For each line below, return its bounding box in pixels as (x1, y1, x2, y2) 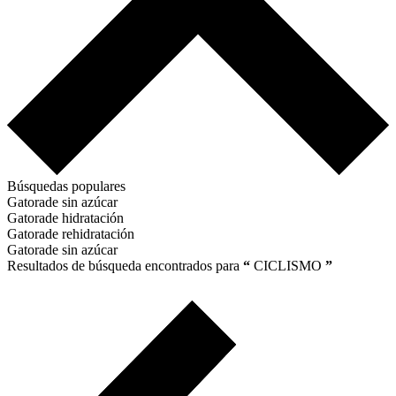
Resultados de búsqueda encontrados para (7, 258, 243, 274)
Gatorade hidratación (7, 210, 124, 226)
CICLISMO (254, 258, 322, 274)
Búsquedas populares (7, 179, 126, 194)
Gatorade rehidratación (7, 226, 134, 242)
